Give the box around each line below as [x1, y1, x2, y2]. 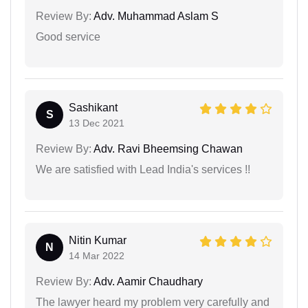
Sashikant [69, 102, 118, 113]
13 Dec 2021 [69, 118, 124, 129]
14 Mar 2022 [69, 250, 124, 261]
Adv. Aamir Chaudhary [91, 276, 203, 287]
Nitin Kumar [69, 234, 126, 246]
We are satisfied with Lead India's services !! [36, 164, 250, 175]
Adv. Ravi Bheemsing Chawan [91, 143, 243, 155]
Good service [36, 31, 100, 43]
